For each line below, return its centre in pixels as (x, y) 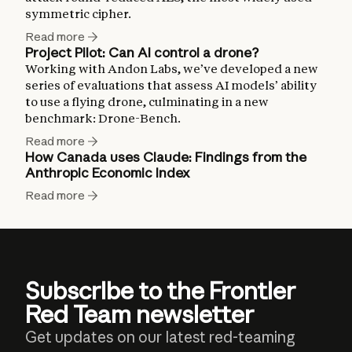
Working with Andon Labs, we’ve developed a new (172, 69)
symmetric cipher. (78, 14)
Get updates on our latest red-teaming (160, 337)
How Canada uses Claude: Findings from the (166, 157)
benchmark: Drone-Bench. (103, 119)
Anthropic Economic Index (108, 173)
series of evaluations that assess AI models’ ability (171, 86)
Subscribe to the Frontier (160, 291)
